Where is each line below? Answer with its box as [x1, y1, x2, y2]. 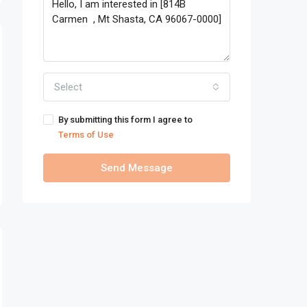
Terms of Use [58, 129, 114, 140]
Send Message [101, 161, 173, 174]
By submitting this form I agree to [58, 114, 193, 125]
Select [54, 80, 82, 93]
